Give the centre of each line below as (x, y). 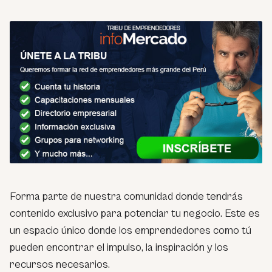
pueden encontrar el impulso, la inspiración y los (119, 247)
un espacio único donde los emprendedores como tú (131, 230)
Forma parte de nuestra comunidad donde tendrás (126, 196)
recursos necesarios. (60, 264)
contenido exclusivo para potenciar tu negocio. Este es (135, 213)
